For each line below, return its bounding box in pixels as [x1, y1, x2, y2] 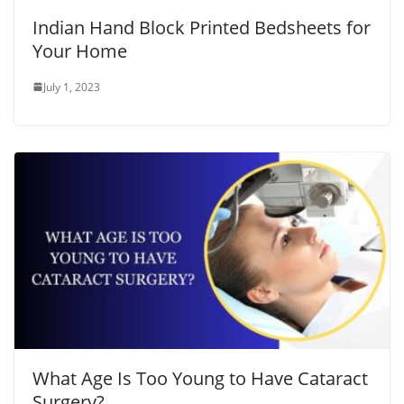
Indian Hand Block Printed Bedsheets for [32, 14, 371, 40]
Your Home [32, 38, 127, 63]
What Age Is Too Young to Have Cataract [32, 366, 368, 391]
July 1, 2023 [43, 78, 100, 95]
